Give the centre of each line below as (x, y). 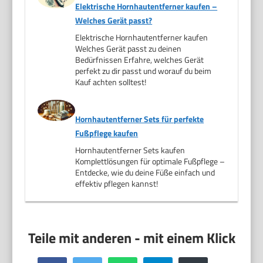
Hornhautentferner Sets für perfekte (140, 119)
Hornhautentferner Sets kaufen (130, 150)
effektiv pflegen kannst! (117, 183)
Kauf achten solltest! (111, 82)
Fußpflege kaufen (107, 133)
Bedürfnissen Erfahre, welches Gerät (140, 59)
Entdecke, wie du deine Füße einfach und (145, 172)
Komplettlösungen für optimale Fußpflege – (150, 161)
